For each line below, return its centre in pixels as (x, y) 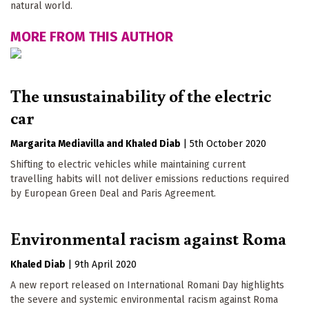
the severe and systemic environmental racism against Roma (144, 299)
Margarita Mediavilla (57, 144)
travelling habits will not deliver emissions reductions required (150, 179)
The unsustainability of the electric (141, 96)
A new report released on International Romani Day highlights (147, 285)
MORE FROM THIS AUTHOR (92, 37)
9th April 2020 (106, 264)
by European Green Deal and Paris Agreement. (113, 194)
